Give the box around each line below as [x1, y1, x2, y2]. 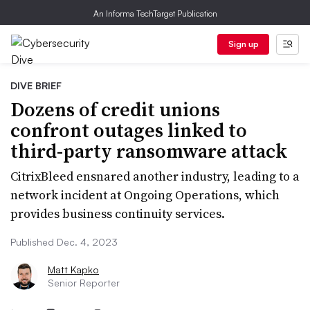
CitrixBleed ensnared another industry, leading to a [10, 167, 300, 185]
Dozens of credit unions [10, 96, 220, 122]
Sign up [228, 39, 259, 49]
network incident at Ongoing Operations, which [10, 186, 280, 203]
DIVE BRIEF [10, 80, 62, 91]
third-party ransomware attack [10, 138, 287, 164]
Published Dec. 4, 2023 [10, 236, 118, 248]
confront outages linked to [10, 117, 247, 143]
